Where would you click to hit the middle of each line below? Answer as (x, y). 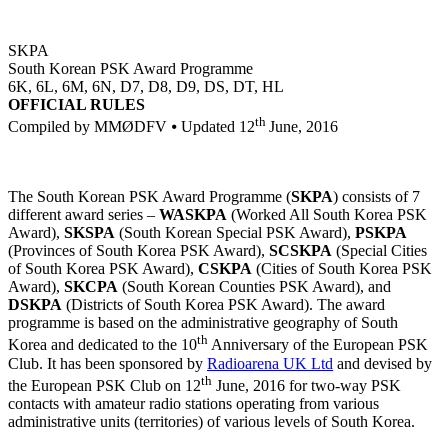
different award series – (83, 215)
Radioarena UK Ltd (270, 363)
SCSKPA (300, 251)
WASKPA (193, 215)
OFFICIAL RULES (76, 104)
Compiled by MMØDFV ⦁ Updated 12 (131, 127)
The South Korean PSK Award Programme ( (149, 197)
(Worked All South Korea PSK (327, 215)
